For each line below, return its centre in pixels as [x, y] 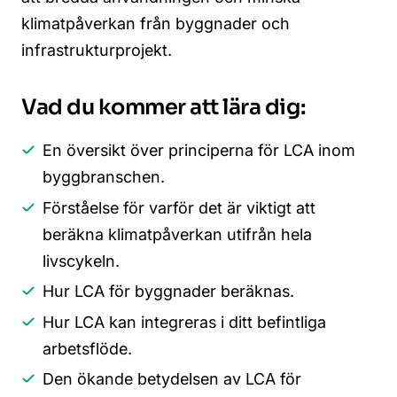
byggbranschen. [104, 177]
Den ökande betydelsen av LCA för [172, 379]
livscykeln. [81, 261]
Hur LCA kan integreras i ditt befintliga [184, 322]
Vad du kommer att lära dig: [163, 108]
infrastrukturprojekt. [97, 51]
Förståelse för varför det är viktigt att [179, 207]
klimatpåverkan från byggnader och [156, 24]
